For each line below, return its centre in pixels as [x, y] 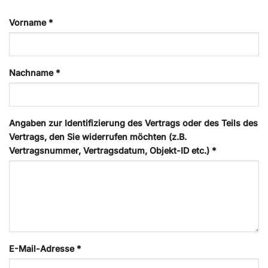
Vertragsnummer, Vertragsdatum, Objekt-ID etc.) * [112, 150]
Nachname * [34, 72]
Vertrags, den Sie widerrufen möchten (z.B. [98, 136]
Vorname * [31, 22]
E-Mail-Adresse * [45, 248]
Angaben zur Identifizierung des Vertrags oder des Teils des [133, 123]
